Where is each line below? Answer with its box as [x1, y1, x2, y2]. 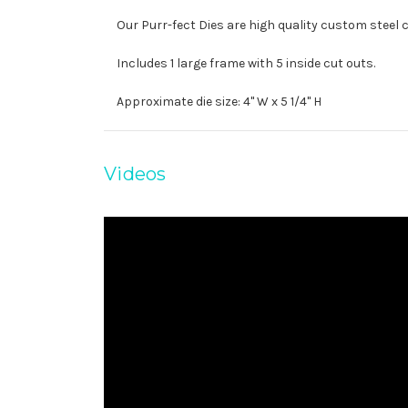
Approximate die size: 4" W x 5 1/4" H [117, 93, 321, 109]
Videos [104, 162, 167, 185]
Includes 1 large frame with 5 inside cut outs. [117, 55, 375, 71]
